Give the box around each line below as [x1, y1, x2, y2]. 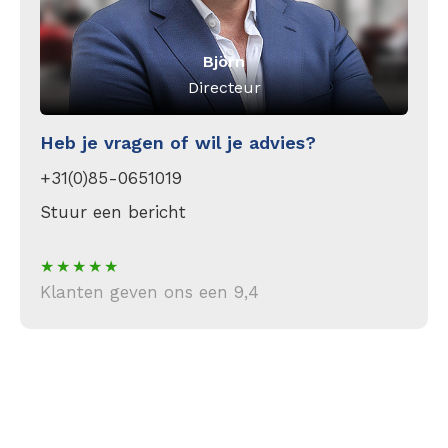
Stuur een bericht [40, 202, 186, 222]
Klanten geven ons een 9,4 [40, 282, 259, 302]
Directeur [187, 78, 261, 97]
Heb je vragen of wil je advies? [40, 132, 316, 153]
